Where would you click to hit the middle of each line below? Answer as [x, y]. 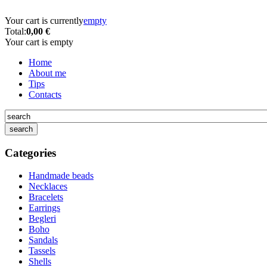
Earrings [44, 208]
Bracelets [46, 197]
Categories [30, 153]
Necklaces [48, 187]
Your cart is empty [39, 42]
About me [47, 73]
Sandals [43, 240]
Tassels [42, 251]
